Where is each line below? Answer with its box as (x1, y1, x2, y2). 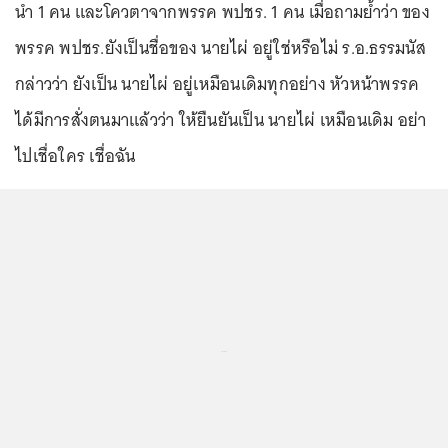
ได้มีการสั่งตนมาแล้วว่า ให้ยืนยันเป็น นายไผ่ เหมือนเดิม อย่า (15, 104, 427, 135)
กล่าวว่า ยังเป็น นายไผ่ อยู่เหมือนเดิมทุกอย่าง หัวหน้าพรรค (15, 68, 420, 99)
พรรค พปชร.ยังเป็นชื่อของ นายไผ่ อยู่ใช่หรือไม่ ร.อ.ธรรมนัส (15, 32, 426, 63)
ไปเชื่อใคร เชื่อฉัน (15, 140, 136, 171)
